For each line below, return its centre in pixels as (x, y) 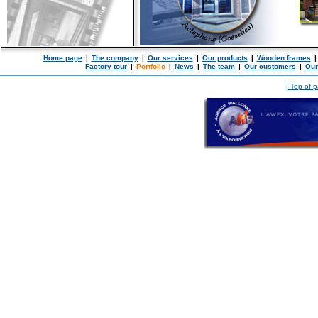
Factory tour (106, 66)
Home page (62, 58)
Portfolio (151, 66)
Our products (225, 58)
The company (115, 58)
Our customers (270, 66)
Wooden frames (284, 58)
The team (219, 66)
